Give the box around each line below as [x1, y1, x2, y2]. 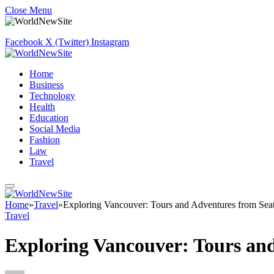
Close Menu [5, 5, 52, 15]
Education [29, 113, 68, 123]
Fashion [29, 135, 60, 145]
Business [29, 80, 64, 90]
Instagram [91, 37, 129, 47]
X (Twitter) [45, 37, 89, 47]
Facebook [5, 37, 43, 47]
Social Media [29, 124, 80, 134]
